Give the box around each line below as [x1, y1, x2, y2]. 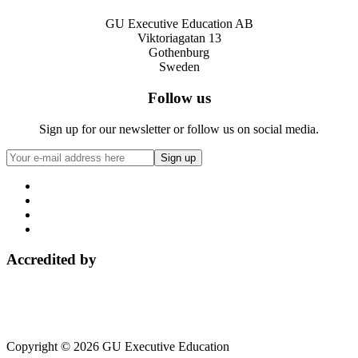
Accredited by [6, 251, 97, 268]
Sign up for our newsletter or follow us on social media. [39, 121, 319, 136]
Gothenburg [149, 46, 209, 60]
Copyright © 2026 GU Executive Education [6, 340, 229, 354]
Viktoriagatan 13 [137, 31, 221, 46]
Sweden [158, 60, 200, 74]
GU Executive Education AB [105, 17, 253, 31]
